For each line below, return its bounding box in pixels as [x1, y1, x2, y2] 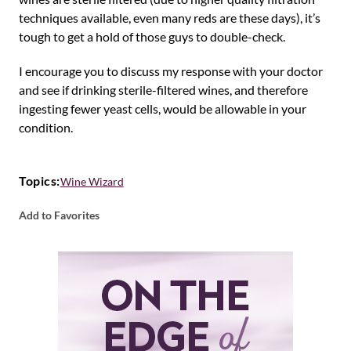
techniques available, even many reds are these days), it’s [19, 10, 320, 25]
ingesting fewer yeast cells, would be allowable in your [19, 101, 306, 116]
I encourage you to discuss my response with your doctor [19, 63, 323, 78]
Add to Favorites [19, 208, 100, 222]
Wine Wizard [60, 174, 124, 188]
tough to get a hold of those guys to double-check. [19, 29, 285, 44]
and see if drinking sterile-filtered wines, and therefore [19, 82, 308, 97]
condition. [19, 120, 73, 135]
